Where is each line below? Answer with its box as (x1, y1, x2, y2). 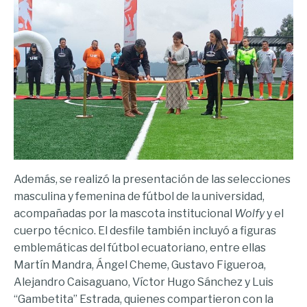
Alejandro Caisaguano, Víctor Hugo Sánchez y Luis (14, 275, 273, 289)
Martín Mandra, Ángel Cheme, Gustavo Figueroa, (14, 258, 266, 272)
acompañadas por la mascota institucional (14, 207, 234, 221)
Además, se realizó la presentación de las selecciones (14, 173, 291, 186)
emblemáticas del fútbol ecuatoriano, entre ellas (14, 241, 266, 255)
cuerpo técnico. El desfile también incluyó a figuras (14, 224, 276, 238)
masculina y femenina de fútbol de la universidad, (14, 190, 265, 204)
